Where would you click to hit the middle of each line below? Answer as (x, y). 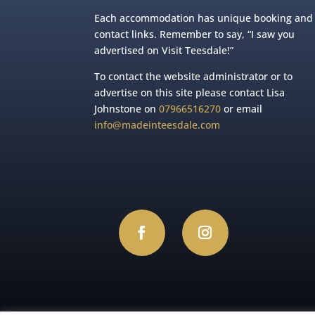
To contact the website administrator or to (194, 76)
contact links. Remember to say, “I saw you (195, 34)
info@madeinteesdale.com (157, 124)
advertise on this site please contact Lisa (190, 92)
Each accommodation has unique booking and (204, 18)
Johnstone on (127, 108)
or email (242, 108)
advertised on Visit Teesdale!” (164, 50)
